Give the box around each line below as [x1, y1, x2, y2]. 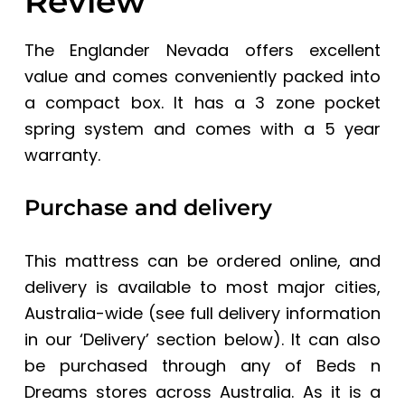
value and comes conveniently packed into [24, 64, 381, 88]
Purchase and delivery [24, 193, 272, 221]
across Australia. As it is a [147, 380, 381, 403]
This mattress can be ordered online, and [24, 249, 381, 272]
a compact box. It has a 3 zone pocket [24, 90, 381, 114]
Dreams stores [24, 380, 148, 403]
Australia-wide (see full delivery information [24, 301, 381, 325]
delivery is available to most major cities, [24, 275, 381, 298]
